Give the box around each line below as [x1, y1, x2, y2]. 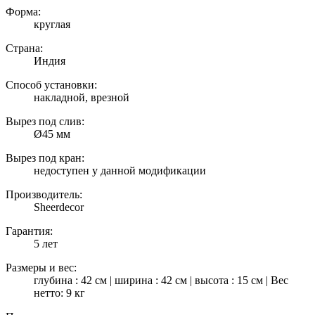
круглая [34, 18, 70, 30]
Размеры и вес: [6, 261, 77, 274]
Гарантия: [6, 224, 53, 237]
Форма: [6, 5, 41, 18]
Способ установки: [6, 78, 97, 91]
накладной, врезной [34, 91, 129, 103]
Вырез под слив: [6, 115, 84, 127]
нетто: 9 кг [34, 286, 85, 299]
